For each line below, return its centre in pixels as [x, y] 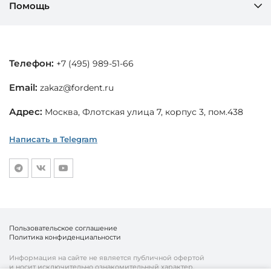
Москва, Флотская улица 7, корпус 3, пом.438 [143, 112]
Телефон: [31, 63]
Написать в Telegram [53, 139]
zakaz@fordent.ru [77, 87]
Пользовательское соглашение [63, 228]
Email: [23, 87]
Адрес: [26, 111]
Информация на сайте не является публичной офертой [107, 257]
